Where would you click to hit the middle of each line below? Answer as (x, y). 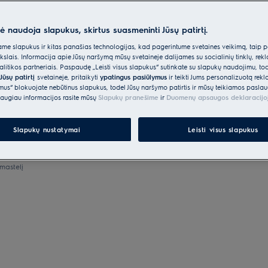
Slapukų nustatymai (47, 130)
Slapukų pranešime (128, 97)
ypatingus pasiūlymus (133, 77)
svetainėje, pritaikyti (68, 77)
